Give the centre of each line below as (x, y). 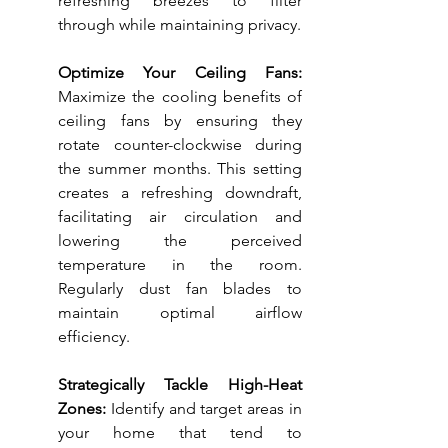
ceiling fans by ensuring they (180, 121)
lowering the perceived (180, 241)
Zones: (82, 409)
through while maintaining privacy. (179, 25)
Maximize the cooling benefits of (180, 97)
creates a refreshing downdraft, (180, 193)
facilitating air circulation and (180, 217)
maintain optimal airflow (180, 313)
